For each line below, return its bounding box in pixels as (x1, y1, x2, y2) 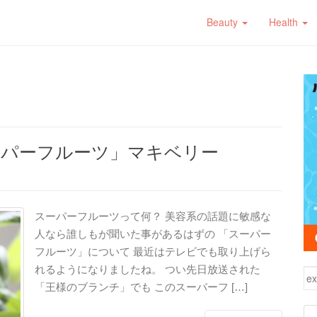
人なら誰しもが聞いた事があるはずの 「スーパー (35, 227, 271, 240)
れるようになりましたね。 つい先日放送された (35, 263, 260, 275)
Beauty (207, 15, 241, 29)
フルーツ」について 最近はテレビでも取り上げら (35, 245, 271, 258)
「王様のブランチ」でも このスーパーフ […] (35, 280, 248, 293)
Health (269, 15, 301, 29)
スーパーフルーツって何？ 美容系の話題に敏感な (35, 209, 271, 222)
